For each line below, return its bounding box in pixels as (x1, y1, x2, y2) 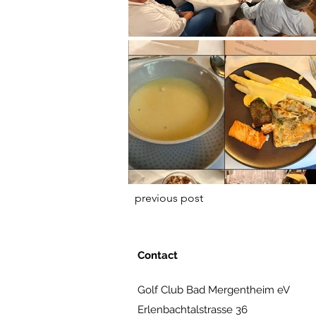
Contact (138, 248, 178, 262)
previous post (135, 190, 203, 205)
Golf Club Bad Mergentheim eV (138, 283, 290, 296)
